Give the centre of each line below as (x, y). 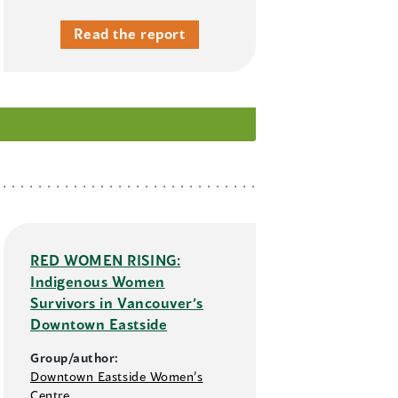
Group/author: (75, 358)
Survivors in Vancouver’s (117, 303)
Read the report (130, 34)
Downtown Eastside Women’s (117, 377)
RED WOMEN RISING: (106, 260)
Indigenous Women (98, 282)
